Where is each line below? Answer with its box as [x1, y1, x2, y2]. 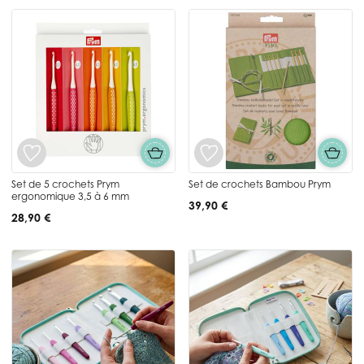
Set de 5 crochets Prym [11, 177, 119, 190]
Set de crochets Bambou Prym [188, 177, 331, 190]
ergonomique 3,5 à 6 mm [11, 189, 129, 202]
